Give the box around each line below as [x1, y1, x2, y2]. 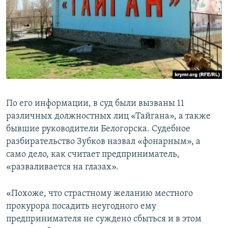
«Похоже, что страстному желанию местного [6, 188, 193, 198]
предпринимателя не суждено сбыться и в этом [6, 214, 202, 224]
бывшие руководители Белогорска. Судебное [6, 124, 190, 134]
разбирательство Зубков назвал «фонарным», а [6, 136, 201, 147]
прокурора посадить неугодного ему [6, 201, 156, 211]
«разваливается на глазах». [6, 162, 119, 172]
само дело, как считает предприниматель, [6, 149, 180, 159]
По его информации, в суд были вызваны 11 [6, 98, 184, 108]
